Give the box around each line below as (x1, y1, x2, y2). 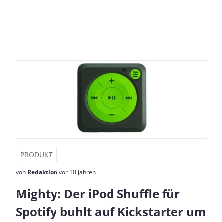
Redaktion (27, 168, 57, 176)
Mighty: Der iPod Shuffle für (16, 185, 180, 202)
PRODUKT (20, 150, 53, 159)
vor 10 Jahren (57, 168, 96, 176)
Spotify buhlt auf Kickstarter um (16, 203, 206, 220)
